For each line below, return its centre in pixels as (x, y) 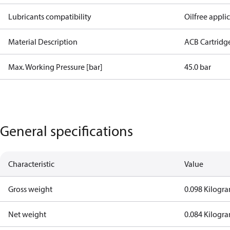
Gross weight (30, 189)
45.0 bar (198, 67)
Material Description (43, 42)
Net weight (27, 214)
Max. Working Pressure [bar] (55, 67)
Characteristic (31, 164)
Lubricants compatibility (50, 16)
